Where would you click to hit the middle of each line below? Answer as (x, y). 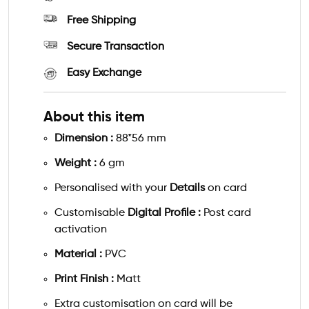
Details (189, 188)
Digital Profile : (166, 213)
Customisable (91, 213)
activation (82, 230)
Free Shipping (101, 21)
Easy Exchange (104, 73)
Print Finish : (86, 279)
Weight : (77, 163)
